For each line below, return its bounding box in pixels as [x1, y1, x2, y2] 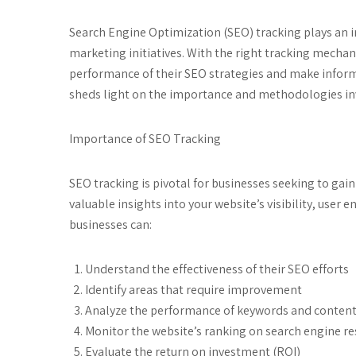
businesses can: [69, 215, 152, 233]
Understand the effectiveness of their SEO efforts [85, 260, 349, 277]
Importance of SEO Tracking [69, 130, 221, 147]
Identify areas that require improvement [85, 281, 302, 298]
